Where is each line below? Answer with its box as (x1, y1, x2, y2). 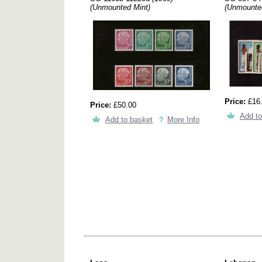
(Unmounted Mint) (90, 3, 150, 12)
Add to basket (105, 115, 153, 124)
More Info (167, 115, 199, 124)
